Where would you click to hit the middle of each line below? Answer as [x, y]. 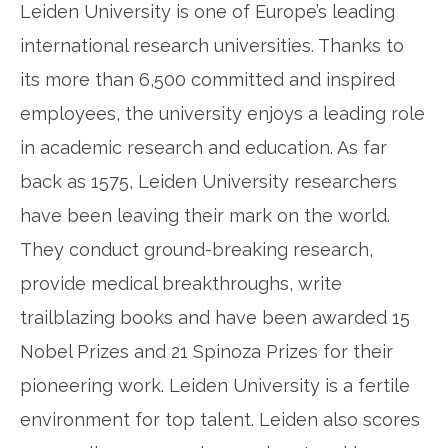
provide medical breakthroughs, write [181, 284]
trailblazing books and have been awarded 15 [215, 318]
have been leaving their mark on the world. [205, 216]
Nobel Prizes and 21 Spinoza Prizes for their [206, 352]
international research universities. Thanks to [212, 46]
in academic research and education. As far [203, 148]
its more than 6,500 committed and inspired [207, 80]
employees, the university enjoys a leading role [222, 114]
